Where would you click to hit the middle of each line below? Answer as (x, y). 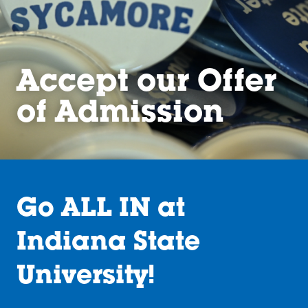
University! (86, 278)
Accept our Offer (146, 85)
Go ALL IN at (101, 210)
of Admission (120, 115)
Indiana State (108, 244)
